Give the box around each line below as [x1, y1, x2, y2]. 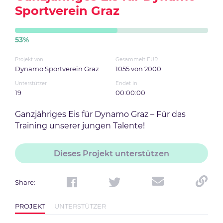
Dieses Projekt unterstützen [54, 148, 169, 158]
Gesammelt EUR [115, 56, 158, 63]
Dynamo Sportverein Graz [15, 65, 99, 73]
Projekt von [15, 56, 43, 63]
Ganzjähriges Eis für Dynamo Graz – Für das [15, 110, 186, 119]
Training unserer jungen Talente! [15, 121, 145, 130]
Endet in [115, 80, 137, 87]
